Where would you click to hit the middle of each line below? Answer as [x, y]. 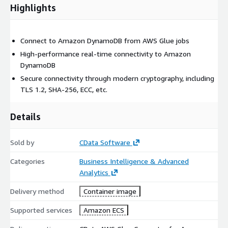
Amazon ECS [104, 210]
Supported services [41, 210]
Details [25, 116]
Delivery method [37, 191]
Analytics [94, 172]
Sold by [22, 142]
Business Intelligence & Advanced [134, 161]
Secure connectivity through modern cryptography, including [117, 78]
